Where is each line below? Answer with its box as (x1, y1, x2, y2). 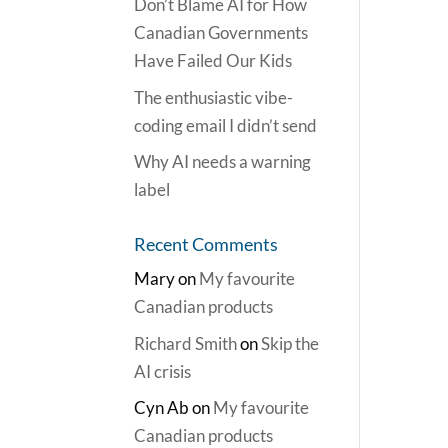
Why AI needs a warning (134, 151, 312, 172)
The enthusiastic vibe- (134, 86, 294, 108)
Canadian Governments (134, 22, 309, 43)
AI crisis (134, 360, 192, 382)
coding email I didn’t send (134, 114, 318, 136)
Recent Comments (134, 233, 279, 255)
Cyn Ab (134, 397, 190, 418)
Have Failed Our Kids (134, 50, 293, 71)
